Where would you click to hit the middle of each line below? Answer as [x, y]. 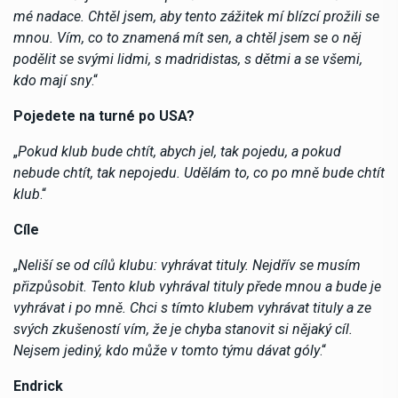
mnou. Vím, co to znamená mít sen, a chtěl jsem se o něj [187, 37]
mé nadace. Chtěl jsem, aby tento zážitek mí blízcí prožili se [196, 16]
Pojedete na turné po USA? [104, 115]
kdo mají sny [52, 80]
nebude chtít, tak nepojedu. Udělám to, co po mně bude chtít [199, 172]
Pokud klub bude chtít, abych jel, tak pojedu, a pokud [179, 151]
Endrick [38, 386]
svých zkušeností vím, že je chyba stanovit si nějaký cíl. [183, 329]
